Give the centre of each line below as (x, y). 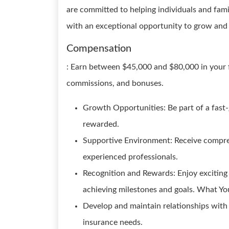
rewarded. (101, 124)
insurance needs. (113, 222)
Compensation (99, 49)
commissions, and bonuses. (115, 83)
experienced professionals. (130, 157)
